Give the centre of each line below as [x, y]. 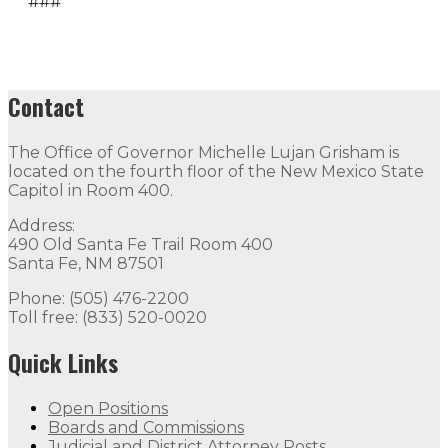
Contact [46, 107]
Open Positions [108, 409]
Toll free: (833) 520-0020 [107, 318]
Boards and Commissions [146, 428]
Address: [41, 226]
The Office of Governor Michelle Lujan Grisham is [203, 153]
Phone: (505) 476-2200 [98, 299]
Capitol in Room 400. [90, 191]
